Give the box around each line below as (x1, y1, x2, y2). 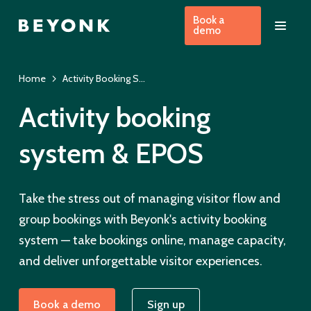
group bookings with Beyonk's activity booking (18, 211, 267, 227)
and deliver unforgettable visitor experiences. (18, 253, 262, 269)
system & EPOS (18, 135, 203, 170)
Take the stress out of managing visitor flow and (18, 190, 280, 206)
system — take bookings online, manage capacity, (18, 232, 286, 248)
